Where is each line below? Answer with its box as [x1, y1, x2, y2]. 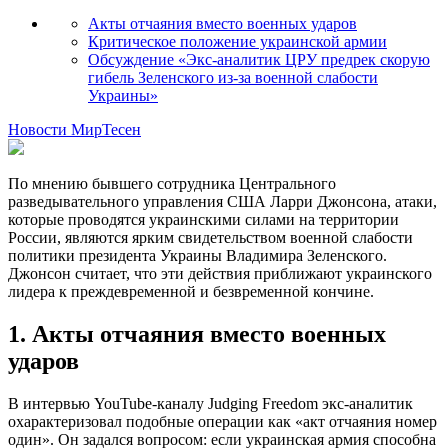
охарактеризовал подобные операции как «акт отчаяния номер [8, 412, 437, 430]
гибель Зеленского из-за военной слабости [88, 68, 378, 86]
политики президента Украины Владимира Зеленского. [8, 246, 387, 264]
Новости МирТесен [8, 120, 141, 138]
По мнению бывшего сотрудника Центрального [8, 174, 336, 192]
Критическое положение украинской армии [88, 32, 387, 50]
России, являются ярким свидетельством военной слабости [8, 228, 413, 246]
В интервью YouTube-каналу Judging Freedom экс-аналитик [8, 394, 413, 412]
